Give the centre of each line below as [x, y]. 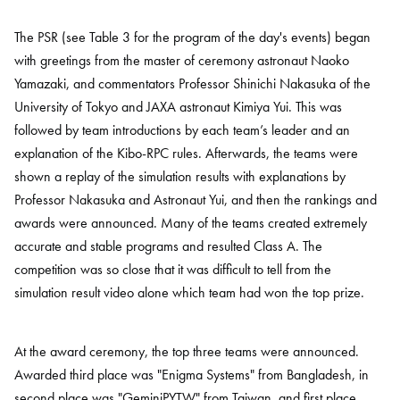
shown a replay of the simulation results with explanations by [180, 176]
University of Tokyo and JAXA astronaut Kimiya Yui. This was [178, 107]
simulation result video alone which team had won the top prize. [189, 292]
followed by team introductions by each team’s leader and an [182, 130]
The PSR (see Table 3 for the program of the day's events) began [192, 37]
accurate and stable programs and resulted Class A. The [168, 246]
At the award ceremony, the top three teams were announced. [187, 351]
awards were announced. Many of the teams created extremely [191, 223]
